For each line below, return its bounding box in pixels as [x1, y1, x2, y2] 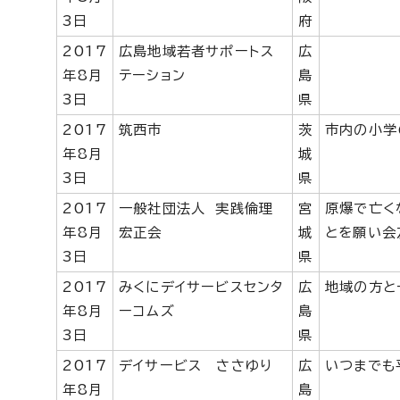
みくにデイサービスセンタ [119, 280, 284, 294]
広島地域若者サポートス [119, 45, 275, 58]
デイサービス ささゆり [119, 359, 273, 372]
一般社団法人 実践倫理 [119, 202, 274, 215]
